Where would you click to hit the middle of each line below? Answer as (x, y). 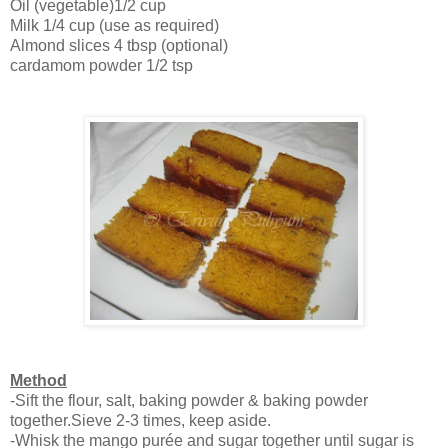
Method (38, 381)
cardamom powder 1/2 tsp (101, 66)
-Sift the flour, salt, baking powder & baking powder (189, 401)
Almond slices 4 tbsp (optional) (119, 46)
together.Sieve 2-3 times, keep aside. (140, 421)
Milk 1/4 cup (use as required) (114, 26)
